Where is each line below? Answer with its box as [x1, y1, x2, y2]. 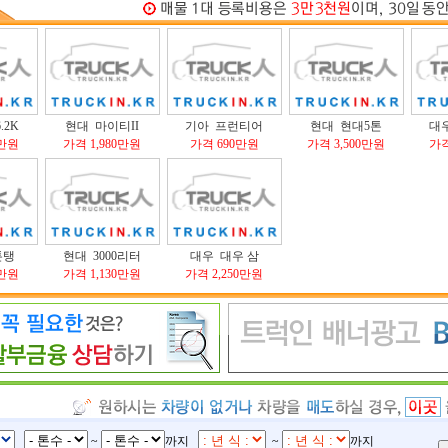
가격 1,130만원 [63, 267, 141, 281]
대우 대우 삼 [189, 249, 259, 263]
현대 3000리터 [63, 249, 141, 263]
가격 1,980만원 [63, 137, 141, 151]
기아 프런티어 [185, 119, 263, 133]
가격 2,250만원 [185, 267, 263, 281]
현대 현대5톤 [310, 119, 382, 133]
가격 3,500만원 [307, 137, 385, 151]
